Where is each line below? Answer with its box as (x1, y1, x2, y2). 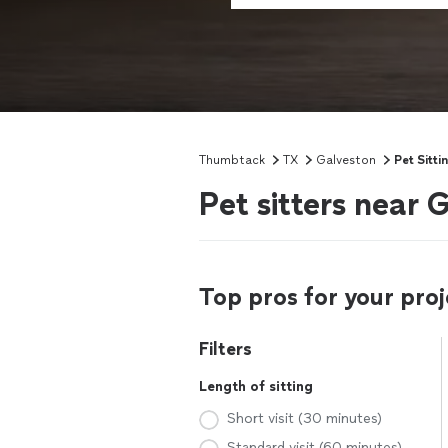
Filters (199, 338, 252, 360)
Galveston (316, 153, 376, 167)
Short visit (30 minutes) (227, 410, 382, 427)
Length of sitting (199, 378, 313, 395)
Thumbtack (199, 153, 265, 167)
